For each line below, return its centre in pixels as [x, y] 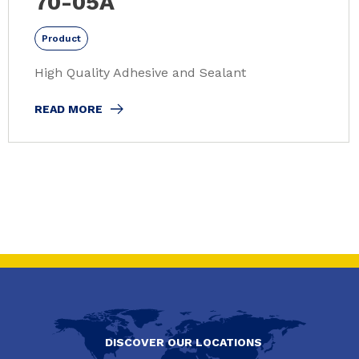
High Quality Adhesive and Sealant [140, 72]
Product [61, 38]
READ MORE [69, 109]
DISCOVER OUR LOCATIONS [184, 343]
